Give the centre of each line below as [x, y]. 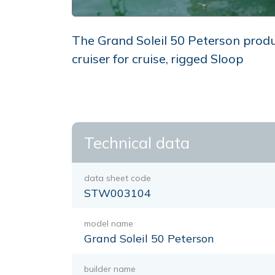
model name [109, 223]
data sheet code [118, 178]
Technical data [137, 142]
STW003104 [118, 193]
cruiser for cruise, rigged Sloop [158, 59]
